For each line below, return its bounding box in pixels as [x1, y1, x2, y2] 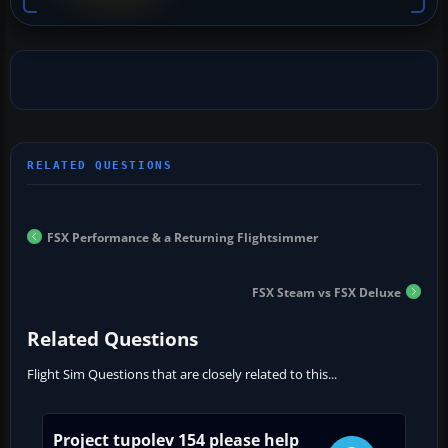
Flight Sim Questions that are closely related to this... [27, 364, 337, 383]
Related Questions [27, 325, 198, 352]
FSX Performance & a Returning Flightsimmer [47, 228, 318, 246]
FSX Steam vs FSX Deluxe [252, 283, 401, 301]
